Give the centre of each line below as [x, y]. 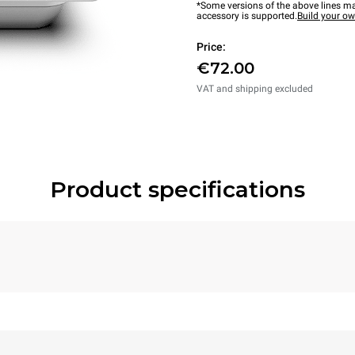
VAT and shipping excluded [255, 89]
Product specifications [177, 189]
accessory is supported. [247, 16]
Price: [211, 47]
